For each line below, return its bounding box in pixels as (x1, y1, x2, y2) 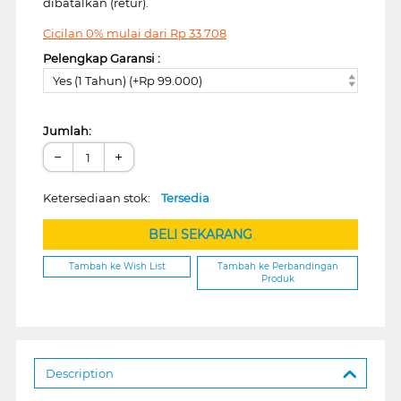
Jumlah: (42, 124, 91, 139)
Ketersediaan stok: (42, 191, 161, 206)
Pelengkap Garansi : (42, 50, 160, 65)
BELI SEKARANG (148, 226, 252, 243)
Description (45, 365, 114, 380)
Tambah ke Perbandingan (217, 260, 338, 273)
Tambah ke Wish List (68, 260, 166, 273)
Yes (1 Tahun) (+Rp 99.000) (52, 73, 202, 89)
